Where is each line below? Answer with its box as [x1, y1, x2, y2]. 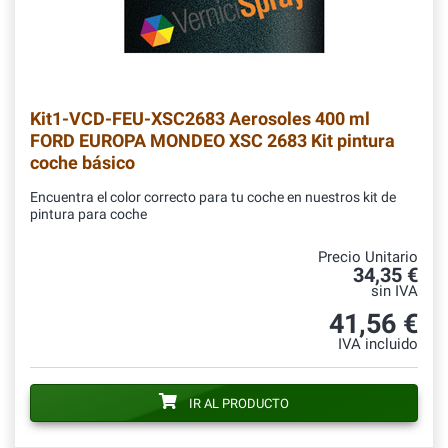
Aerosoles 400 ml [225, 107, 370, 129]
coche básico [30, 151, 135, 173]
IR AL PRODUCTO [189, 396, 289, 412]
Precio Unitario [318, 248, 418, 266]
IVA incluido [338, 336, 418, 354]
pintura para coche [30, 205, 147, 223]
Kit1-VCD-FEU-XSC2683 [30, 107, 225, 129]
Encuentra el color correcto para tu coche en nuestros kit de [30, 188, 396, 206]
